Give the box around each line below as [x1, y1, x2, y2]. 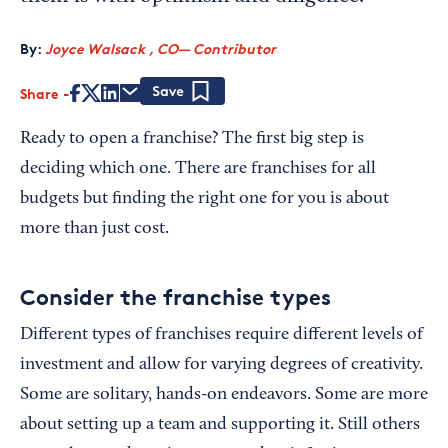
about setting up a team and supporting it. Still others [20, 416, 420, 434]
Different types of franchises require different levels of [20, 326, 423, 344]
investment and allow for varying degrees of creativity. [20, 356, 423, 374]
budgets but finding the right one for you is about [20, 190, 389, 208]
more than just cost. [20, 220, 169, 238]
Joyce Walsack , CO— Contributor [45, 40, 276, 57]
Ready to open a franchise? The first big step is [20, 130, 364, 148]
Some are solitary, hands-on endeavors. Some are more [20, 386, 428, 404]
